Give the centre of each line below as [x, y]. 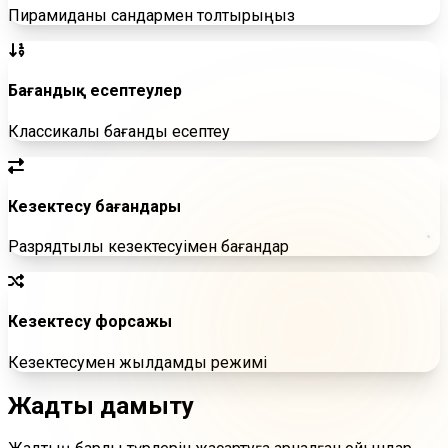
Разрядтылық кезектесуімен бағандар [148, 247]
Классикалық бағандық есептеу [119, 131]
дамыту [147, 405]
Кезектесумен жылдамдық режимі [137, 362]
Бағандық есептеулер [95, 91]
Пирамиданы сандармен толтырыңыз [151, 15]
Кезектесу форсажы [90, 322]
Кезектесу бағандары [94, 206]
